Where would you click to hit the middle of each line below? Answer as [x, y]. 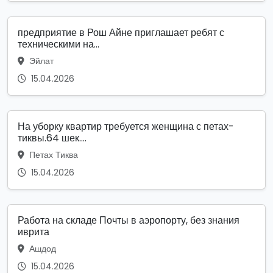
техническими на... [58, 44]
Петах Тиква [52, 155]
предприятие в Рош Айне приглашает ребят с [121, 33]
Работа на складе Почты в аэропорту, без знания [129, 221]
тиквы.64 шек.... [52, 138]
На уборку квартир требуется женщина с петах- [126, 127]
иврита [34, 232]
